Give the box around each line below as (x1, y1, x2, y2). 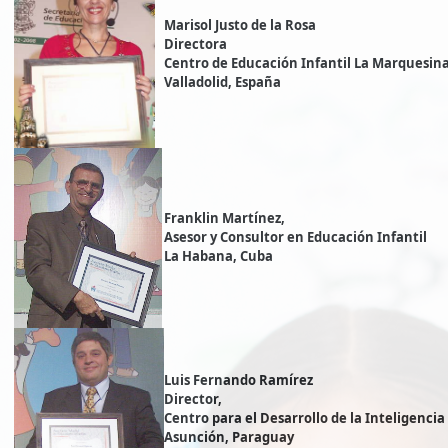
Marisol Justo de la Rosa (164, 16, 316, 35)
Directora (164, 35, 227, 54)
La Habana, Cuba (164, 247, 273, 266)
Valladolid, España (164, 73, 281, 92)
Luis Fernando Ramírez (164, 371, 313, 390)
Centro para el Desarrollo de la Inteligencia (164, 409, 445, 428)
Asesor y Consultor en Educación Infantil (164, 228, 427, 247)
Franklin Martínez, (164, 209, 285, 228)
